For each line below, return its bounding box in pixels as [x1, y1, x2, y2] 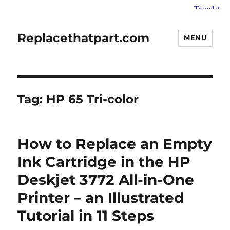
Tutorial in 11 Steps [17, 207, 155, 224]
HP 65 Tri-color [46, 92, 139, 106]
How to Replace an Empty [17, 135, 213, 152]
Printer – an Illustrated [17, 189, 184, 206]
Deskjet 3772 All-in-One [17, 171, 195, 188]
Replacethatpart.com [17, 30, 150, 45]
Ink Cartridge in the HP [17, 153, 191, 170]
